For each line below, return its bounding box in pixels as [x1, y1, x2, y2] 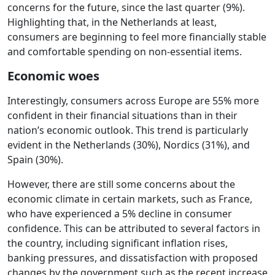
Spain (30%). [7, 153, 63, 167]
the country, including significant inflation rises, [7, 236, 228, 250]
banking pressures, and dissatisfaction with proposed [7, 251, 258, 265]
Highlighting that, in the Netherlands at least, [7, 15, 217, 29]
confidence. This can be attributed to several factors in [7, 222, 260, 236]
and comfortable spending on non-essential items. [7, 45, 242, 59]
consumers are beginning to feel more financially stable [7, 30, 266, 44]
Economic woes [7, 68, 99, 85]
